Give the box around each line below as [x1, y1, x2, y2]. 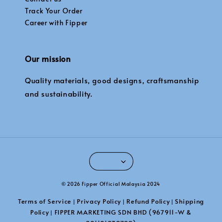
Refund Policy [126, 197, 170, 206]
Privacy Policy [77, 197, 121, 206]
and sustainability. [25, 88, 93, 99]
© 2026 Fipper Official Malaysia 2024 [61, 180, 161, 188]
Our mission [25, 53, 71, 64]
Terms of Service [17, 197, 72, 206]
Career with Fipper [25, 18, 88, 28]
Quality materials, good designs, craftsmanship [25, 75, 199, 86]
